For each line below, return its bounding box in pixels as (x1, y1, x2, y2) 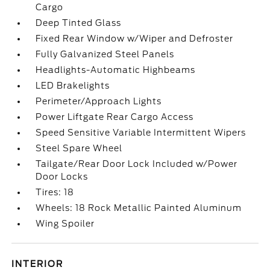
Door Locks (36, 172, 89, 181)
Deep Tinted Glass (36, 18, 122, 28)
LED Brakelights (36, 81, 110, 90)
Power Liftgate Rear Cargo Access (36, 112, 194, 122)
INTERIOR (11, 259, 64, 269)
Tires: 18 (36, 187, 75, 197)
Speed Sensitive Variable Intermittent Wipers (36, 128, 246, 137)
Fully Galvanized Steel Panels (36, 49, 175, 59)
